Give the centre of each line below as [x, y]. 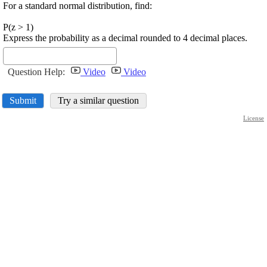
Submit [23, 100]
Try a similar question [98, 100]
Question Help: [36, 72]
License [254, 118]
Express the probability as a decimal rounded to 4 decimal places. [125, 38]
